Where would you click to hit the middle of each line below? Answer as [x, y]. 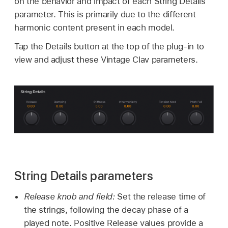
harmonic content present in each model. [95, 27]
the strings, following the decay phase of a [106, 209]
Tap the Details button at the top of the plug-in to [109, 47]
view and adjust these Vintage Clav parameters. [106, 60]
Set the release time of [162, 196]
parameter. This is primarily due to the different [105, 14]
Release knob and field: [70, 196]
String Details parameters [84, 176]
